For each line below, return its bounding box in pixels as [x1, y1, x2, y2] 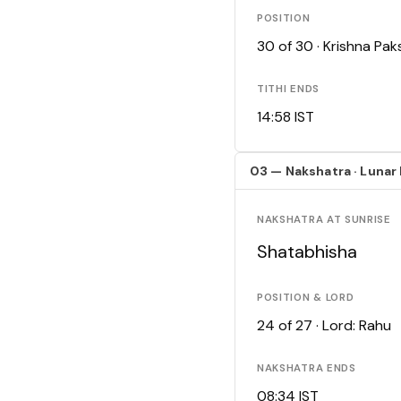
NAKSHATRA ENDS [257, 362, 356, 376]
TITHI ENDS [257, 82, 320, 97]
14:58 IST [257, 107, 314, 127]
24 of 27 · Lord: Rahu [257, 316, 391, 336]
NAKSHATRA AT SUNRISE [257, 213, 391, 227]
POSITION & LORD [257, 291, 354, 305]
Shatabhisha [257, 240, 357, 264]
